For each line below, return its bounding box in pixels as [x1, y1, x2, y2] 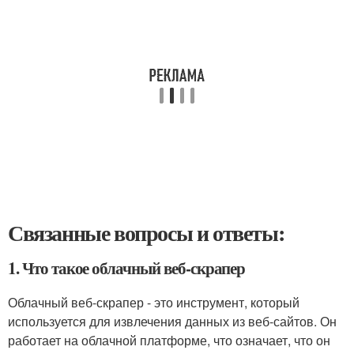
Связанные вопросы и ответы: [8, 217, 284, 249]
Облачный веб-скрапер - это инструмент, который [8, 293, 299, 311]
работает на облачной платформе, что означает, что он [8, 331, 330, 349]
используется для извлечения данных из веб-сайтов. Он [8, 312, 337, 330]
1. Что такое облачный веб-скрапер [8, 256, 246, 280]
